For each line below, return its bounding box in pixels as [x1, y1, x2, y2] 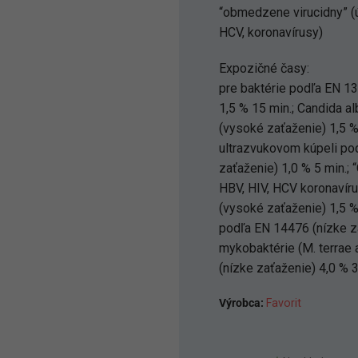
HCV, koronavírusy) [219, 25, 323, 40]
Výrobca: [219, 296, 266, 310]
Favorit [266, 296, 301, 310]
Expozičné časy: [219, 61, 309, 76]
